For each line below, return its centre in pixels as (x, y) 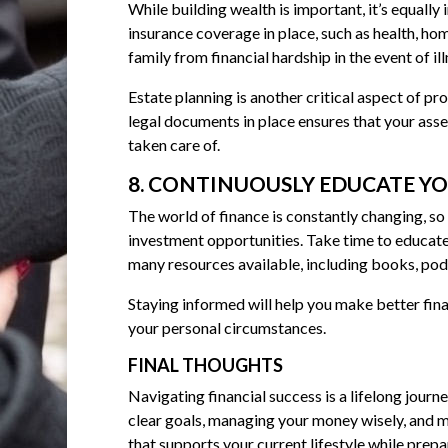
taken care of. (173, 145)
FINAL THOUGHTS (205, 365)
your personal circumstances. (226, 328)
